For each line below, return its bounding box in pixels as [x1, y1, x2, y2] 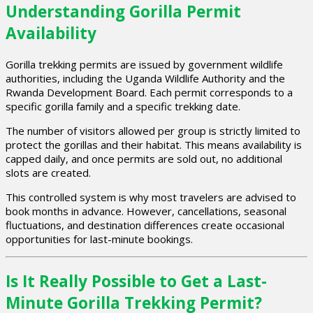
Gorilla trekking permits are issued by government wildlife [6, 57, 283, 71]
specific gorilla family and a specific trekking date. [6, 99, 240, 113]
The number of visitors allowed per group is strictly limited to [6, 123, 300, 138]
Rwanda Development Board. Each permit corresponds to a [6, 85, 293, 99]
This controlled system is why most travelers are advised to [6, 189, 296, 204]
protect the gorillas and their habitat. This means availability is [6, 137, 302, 152]
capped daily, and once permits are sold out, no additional [6, 151, 282, 166]
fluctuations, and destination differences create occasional [6, 217, 284, 232]
